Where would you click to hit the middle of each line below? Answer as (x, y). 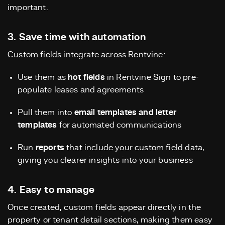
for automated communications (119, 126)
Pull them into (46, 113)
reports (50, 148)
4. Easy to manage (51, 191)
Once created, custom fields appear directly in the (104, 208)
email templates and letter (125, 113)
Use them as (43, 78)
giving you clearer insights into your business (105, 161)
